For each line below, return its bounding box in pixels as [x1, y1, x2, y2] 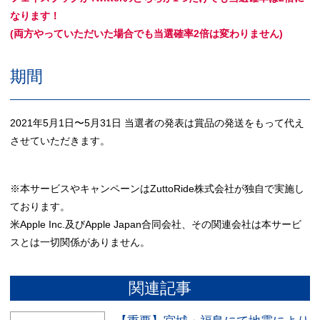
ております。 [10, 200, 71, 212]
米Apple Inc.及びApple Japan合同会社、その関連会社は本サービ [10, 218, 302, 230]
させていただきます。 [10, 134, 111, 146]
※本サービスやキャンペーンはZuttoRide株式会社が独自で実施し [10, 182, 305, 194]
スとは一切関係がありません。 [10, 236, 151, 248]
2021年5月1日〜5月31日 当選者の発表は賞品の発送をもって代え [10, 116, 305, 129]
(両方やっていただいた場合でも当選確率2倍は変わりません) [10, 27, 284, 39]
